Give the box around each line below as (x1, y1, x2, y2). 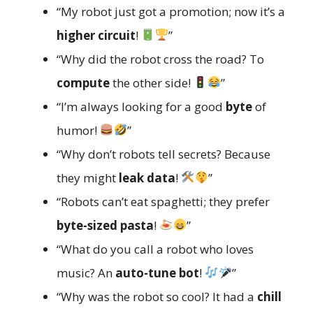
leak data (119, 169, 175, 186)
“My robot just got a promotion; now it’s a (57, 3, 285, 20)
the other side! (110, 74, 194, 91)
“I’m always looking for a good (57, 98, 226, 115)
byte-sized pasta (57, 217, 154, 233)
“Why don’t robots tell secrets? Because (57, 145, 270, 162)
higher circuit (57, 27, 136, 43)
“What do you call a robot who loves (57, 240, 254, 257)
